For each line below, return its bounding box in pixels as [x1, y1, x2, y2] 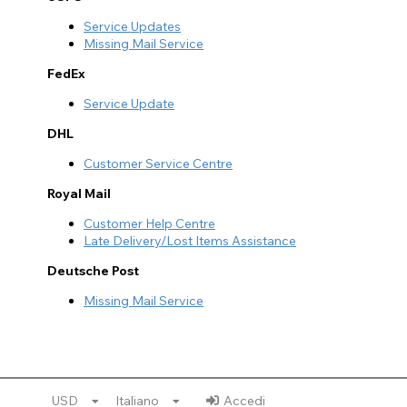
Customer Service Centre [84, 155, 233, 173]
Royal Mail [47, 185, 111, 203]
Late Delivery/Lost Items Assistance [84, 233, 296, 250]
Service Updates [84, 18, 181, 35]
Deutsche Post [47, 263, 139, 280]
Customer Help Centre [84, 215, 215, 233]
